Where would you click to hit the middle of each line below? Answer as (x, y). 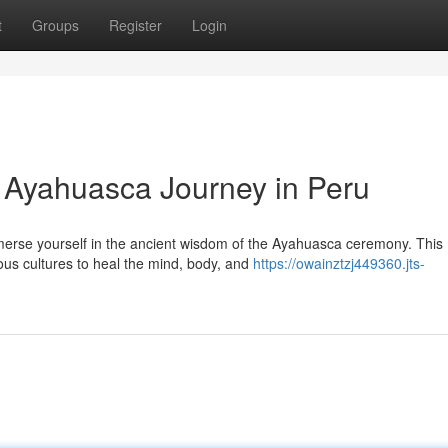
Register (135, 25)
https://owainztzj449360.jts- (339, 263)
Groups (55, 25)
